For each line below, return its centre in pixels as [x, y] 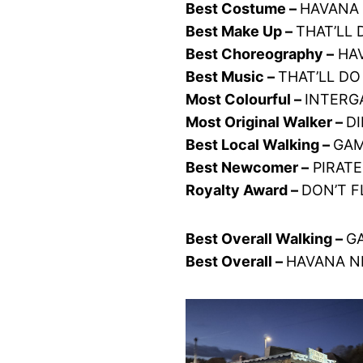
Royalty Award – [244, 190]
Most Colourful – [246, 99]
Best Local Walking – [260, 144]
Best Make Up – [241, 31]
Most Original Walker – [266, 122]
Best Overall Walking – [266, 238]
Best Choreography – [260, 53]
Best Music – [232, 76]
